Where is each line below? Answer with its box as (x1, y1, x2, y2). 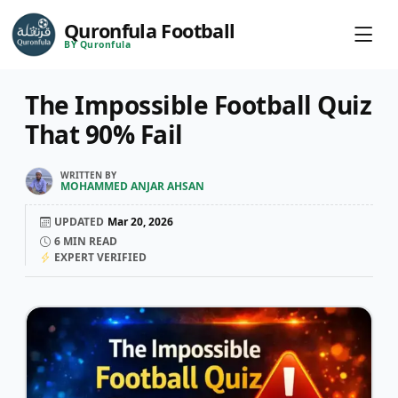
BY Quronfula (64, 37, 131, 51)
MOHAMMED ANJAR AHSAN (60, 179, 204, 194)
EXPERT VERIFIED (54, 250, 147, 265)
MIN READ (60, 234, 117, 249)
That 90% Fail (25, 117, 183, 151)
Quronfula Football (64, 17, 235, 44)
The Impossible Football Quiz (25, 88, 371, 122)
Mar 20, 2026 (107, 214, 173, 229)
